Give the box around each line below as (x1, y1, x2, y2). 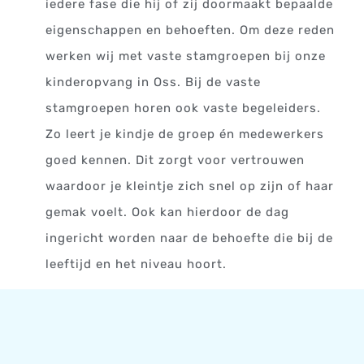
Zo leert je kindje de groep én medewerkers (45, 127, 325, 142)
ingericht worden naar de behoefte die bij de (45, 231, 334, 246)
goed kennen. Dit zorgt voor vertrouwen (45, 153, 305, 168)
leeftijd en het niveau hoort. (45, 257, 227, 272)
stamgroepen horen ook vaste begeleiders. (45, 101, 322, 116)
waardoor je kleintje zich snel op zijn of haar (45, 179, 335, 194)
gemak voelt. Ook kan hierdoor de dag (45, 205, 290, 220)
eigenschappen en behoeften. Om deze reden (45, 23, 336, 38)
